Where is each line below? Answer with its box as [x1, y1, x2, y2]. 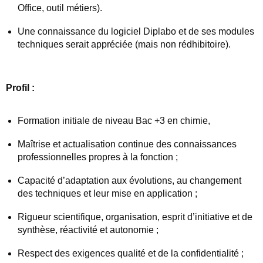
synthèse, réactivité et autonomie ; [18, 225, 159, 235]
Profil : [6, 83, 37, 93]
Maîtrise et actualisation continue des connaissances [18, 139, 237, 150]
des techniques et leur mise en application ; [18, 188, 197, 199]
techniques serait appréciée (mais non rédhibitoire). [18, 39, 231, 50]
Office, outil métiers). [18, 3, 104, 14]
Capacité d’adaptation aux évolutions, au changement [18, 176, 241, 186]
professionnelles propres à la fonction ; [18, 152, 178, 163]
